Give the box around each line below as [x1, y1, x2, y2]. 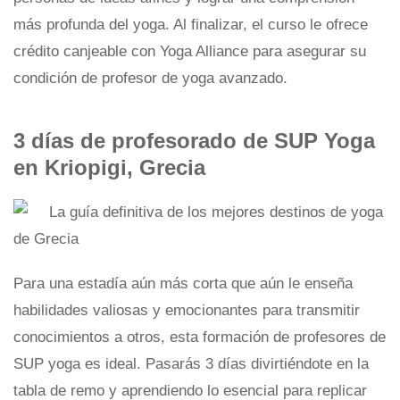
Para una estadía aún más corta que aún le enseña [13, 275, 353, 292]
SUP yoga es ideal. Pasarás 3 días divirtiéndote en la [13, 355, 369, 372]
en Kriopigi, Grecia [13, 155, 205, 179]
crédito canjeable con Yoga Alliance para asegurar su [13, 43, 366, 60]
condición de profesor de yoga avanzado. [13, 70, 287, 87]
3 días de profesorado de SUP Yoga [13, 129, 375, 153]
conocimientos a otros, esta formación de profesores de [13, 329, 386, 346]
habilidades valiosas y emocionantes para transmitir [13, 302, 360, 319]
